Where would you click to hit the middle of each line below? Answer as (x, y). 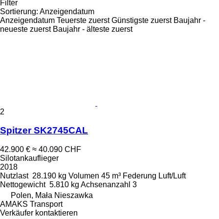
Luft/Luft (172, 176)
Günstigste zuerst (142, 20)
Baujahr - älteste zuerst (93, 29)
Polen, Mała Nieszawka (52, 196)
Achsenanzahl (106, 185)
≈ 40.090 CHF (57, 150)
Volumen (84, 176)
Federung (140, 176)
